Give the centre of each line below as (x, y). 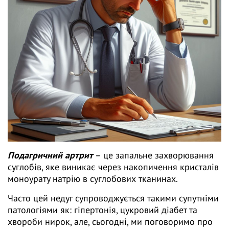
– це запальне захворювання (153, 155)
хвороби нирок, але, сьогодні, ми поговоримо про (110, 222)
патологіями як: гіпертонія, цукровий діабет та (102, 210)
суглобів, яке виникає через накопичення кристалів (113, 167)
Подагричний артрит (50, 155)
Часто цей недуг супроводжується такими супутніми (113, 198)
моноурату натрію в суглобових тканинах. (93, 179)
